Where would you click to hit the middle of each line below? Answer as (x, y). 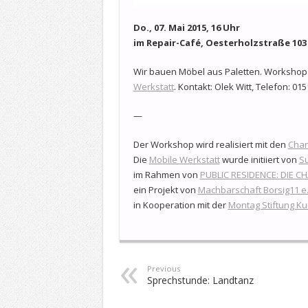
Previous (163, 268)
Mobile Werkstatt (184, 159)
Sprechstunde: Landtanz (200, 280)
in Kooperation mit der (180, 205)
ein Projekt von (165, 189)
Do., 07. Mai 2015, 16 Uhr (186, 27)
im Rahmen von (166, 174)
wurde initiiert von (259, 159)
